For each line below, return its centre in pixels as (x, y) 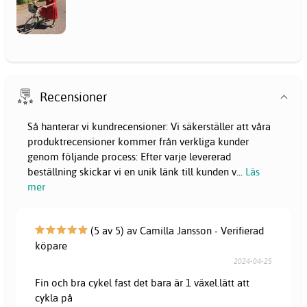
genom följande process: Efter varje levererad (129, 156)
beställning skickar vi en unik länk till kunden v (132, 171)
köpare (51, 246)
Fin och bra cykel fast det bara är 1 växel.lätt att (143, 283)
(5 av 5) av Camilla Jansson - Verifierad (176, 231)
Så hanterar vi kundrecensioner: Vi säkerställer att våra (149, 126)
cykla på (54, 298)
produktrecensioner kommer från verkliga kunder (138, 141)
